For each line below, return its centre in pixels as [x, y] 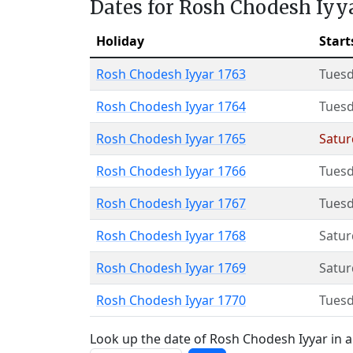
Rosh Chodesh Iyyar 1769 [171, 268]
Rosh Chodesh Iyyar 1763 [171, 74]
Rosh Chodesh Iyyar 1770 [171, 300]
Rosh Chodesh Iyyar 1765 [171, 139]
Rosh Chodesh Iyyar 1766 [171, 171]
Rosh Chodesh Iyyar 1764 [171, 106]
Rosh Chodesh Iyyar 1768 [171, 236]
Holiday [120, 41]
